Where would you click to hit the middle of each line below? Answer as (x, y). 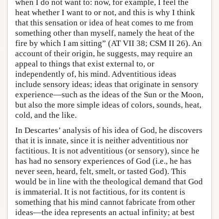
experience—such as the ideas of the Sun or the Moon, (109, 94)
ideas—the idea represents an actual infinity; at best (105, 212)
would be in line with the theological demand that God (109, 181)
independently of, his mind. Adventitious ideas (96, 74)
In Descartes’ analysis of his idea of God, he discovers (109, 130)
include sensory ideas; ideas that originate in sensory (107, 84)
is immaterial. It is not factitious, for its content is (100, 192)
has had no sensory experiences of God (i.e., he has (103, 161)
